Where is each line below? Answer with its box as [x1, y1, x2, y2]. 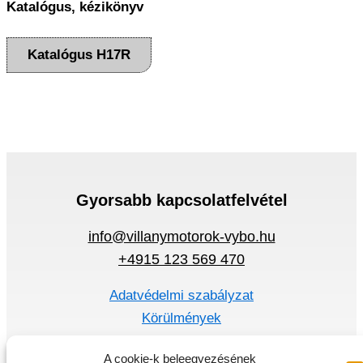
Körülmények [142, 310, 221, 326]
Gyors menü [134, 340, 229, 358]
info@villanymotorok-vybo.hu [88, 228, 275, 245]
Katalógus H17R [28, 47, 130, 63]
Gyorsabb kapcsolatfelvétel [75, 190, 288, 209]
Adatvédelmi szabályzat [109, 287, 254, 303]
